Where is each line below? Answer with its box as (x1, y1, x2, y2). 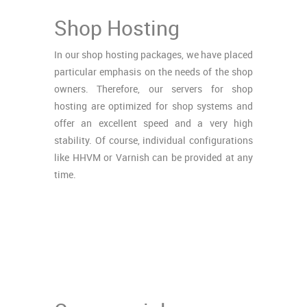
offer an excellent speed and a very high (54, 116, 253, 130)
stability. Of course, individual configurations (54, 134, 253, 147)
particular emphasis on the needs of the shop (54, 65, 253, 78)
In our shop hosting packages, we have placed (54, 48, 253, 61)
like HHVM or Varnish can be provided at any (54, 151, 253, 164)
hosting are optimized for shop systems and (54, 99, 253, 112)
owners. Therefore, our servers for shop (54, 82, 253, 95)
